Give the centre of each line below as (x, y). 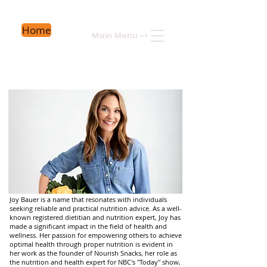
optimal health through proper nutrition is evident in (91, 244)
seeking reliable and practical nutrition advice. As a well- (96, 208)
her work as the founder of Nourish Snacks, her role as (93, 253)
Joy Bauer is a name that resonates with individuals (88, 199)
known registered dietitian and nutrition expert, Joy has (95, 217)
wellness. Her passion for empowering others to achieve (96, 235)
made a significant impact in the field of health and (88, 226)
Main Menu (116, 35)
